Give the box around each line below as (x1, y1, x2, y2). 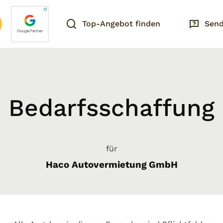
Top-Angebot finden (82, 19, 160, 28)
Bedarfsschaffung (8, 94, 215, 122)
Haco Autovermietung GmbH (45, 159, 178, 170)
